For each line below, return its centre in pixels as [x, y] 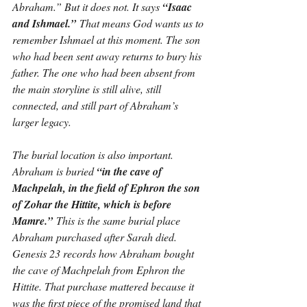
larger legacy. [42, 122]
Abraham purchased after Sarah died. [96, 237]
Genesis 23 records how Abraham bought [105, 253]
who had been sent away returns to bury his [108, 56]
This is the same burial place [118, 220]
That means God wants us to [141, 23]
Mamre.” [33, 221]
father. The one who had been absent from [105, 72]
